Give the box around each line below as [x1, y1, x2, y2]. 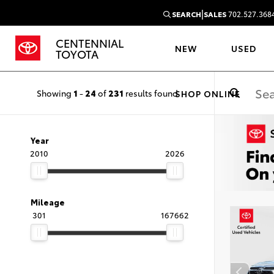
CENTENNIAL [56, 35, 124, 51]
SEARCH [171, 8, 201, 19]
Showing [36, 86, 73, 99]
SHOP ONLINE [175, 87, 241, 100]
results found [123, 86, 178, 99]
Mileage [31, 196, 65, 207]
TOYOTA [56, 46, 98, 62]
